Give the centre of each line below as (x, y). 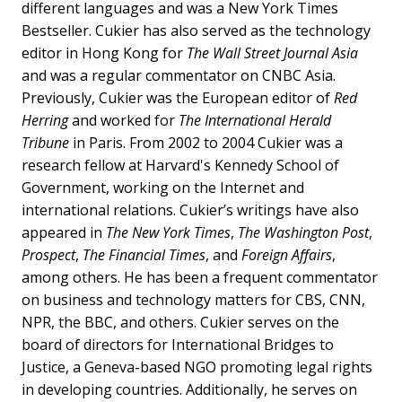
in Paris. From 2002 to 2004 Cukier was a (206, 142)
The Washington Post (303, 232)
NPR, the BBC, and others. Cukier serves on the (180, 322)
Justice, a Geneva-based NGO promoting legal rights (197, 367)
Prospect (48, 254)
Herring (45, 120)
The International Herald (255, 120)
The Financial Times (144, 254)
